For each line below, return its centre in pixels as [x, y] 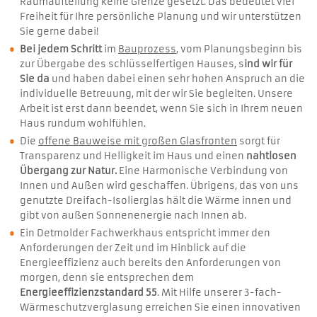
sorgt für [259, 141]
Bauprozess [147, 49]
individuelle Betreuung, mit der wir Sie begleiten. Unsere [156, 93]
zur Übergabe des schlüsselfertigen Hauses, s [132, 64]
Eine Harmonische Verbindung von [202, 171]
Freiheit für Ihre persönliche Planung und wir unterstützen [161, 16]
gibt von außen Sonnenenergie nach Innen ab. [133, 215]
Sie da [35, 79]
